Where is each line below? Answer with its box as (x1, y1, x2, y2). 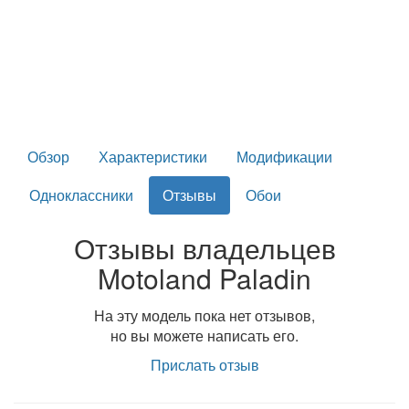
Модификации (236, 145, 332, 167)
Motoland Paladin (98, 257, 311, 298)
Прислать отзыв (150, 353, 259, 375)
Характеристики (99, 145, 207, 167)
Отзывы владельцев (73, 227, 336, 267)
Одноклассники (29, 184, 133, 205)
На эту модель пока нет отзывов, (94, 304, 315, 326)
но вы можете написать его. (110, 324, 299, 346)
